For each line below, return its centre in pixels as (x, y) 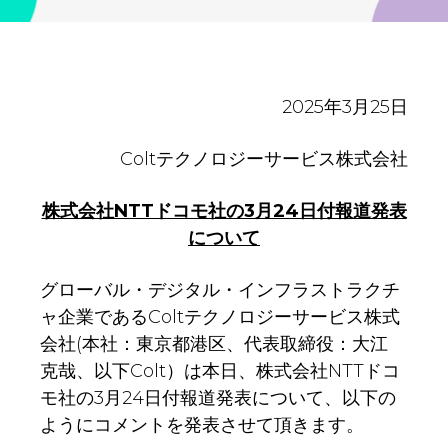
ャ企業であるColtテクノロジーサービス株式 (220, 317)
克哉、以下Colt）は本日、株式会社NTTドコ (220, 371)
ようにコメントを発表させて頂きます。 (202, 425)
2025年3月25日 (345, 107)
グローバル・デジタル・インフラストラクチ (220, 290)
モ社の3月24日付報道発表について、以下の (218, 398)
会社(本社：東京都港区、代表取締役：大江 (223, 344)
